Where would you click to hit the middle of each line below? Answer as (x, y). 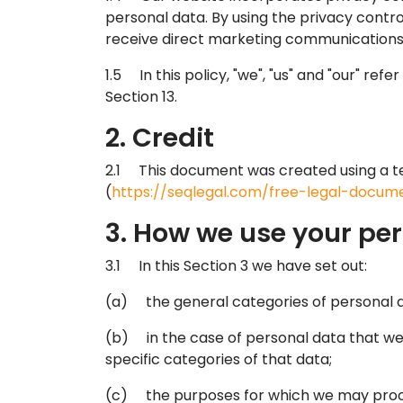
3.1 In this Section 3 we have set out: (236, 265)
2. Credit (160, 137)
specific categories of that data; (219, 359)
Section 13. (141, 96)
